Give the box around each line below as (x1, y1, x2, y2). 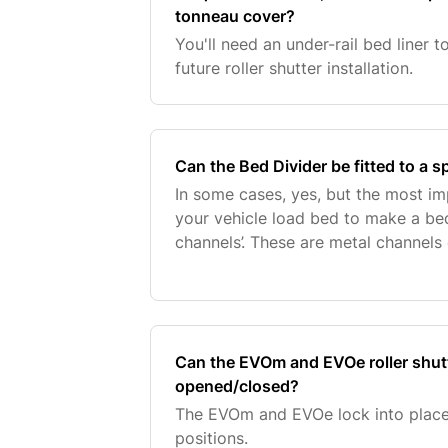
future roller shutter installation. (175, 58, 414, 78)
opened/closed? (175, 376, 300, 396)
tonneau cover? (175, 6, 296, 26)
